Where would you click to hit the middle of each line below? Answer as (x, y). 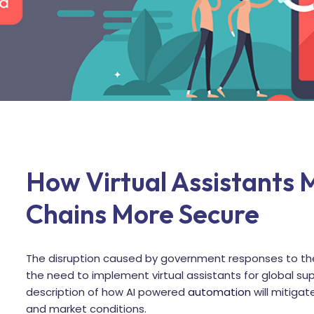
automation (219, 292)
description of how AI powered (107, 292)
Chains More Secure (142, 214)
